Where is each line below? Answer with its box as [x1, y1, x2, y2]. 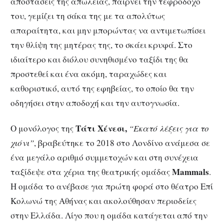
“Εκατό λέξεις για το [129, 122, 209, 134]
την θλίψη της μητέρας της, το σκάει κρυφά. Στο [10, 39, 192, 51]
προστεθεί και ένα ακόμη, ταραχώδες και [10, 68, 166, 80]
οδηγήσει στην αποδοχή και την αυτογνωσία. [10, 97, 179, 109]
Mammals [172, 165, 209, 178]
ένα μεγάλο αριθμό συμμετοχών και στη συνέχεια [10, 151, 198, 163]
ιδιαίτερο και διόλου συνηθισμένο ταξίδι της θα [10, 53, 188, 65]
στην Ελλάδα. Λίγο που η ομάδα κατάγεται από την [10, 209, 207, 221]
